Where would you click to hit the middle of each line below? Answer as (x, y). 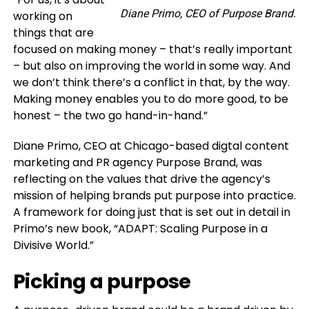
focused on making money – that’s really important (152, 50)
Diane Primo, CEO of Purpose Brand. (208, 14)
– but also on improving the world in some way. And (151, 66)
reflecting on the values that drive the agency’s (141, 179)
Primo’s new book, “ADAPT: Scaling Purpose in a (140, 229)
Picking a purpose (102, 282)
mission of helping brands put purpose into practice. (154, 196)
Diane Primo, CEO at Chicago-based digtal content (151, 146)
